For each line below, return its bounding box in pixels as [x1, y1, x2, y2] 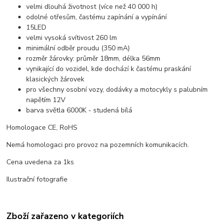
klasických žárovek [26, 74, 85, 84]
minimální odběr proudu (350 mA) [26, 43, 130, 53]
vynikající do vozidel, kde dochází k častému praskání [26, 64, 191, 74]
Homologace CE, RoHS [6, 123, 78, 133]
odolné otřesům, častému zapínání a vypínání [26, 12, 167, 22]
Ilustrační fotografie [6, 175, 68, 184]
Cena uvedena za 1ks [6, 157, 74, 167]
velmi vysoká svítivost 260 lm [26, 33, 117, 43]
